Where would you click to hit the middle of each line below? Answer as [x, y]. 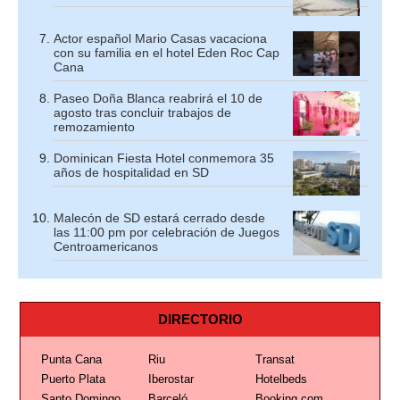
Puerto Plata [73, 379]
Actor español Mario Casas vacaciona [160, 38]
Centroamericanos [106, 246]
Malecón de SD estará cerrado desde [159, 218]
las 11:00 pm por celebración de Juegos [167, 232]
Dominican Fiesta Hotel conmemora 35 [164, 158]
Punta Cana [71, 359]
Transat [275, 359]
